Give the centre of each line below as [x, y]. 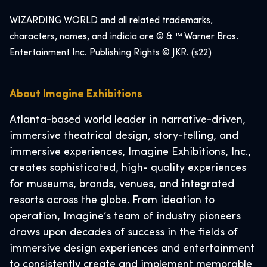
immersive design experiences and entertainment [132, 249]
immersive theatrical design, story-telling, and [124, 136]
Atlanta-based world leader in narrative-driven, [128, 120]
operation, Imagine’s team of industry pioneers [125, 217]
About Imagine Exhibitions [76, 94]
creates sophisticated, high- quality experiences [128, 168]
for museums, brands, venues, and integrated [122, 184]
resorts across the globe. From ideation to [112, 201]
